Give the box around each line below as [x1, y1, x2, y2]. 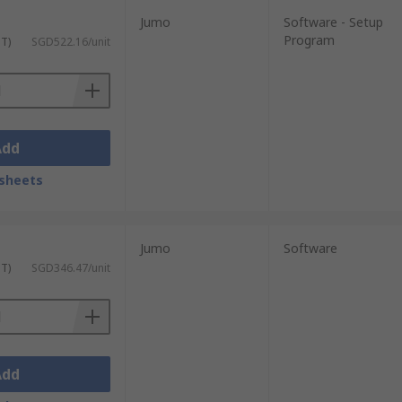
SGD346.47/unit [31, 260, 110, 275]
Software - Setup [283, 13, 383, 31]
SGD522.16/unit [31, 34, 110, 49]
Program [283, 31, 335, 48]
